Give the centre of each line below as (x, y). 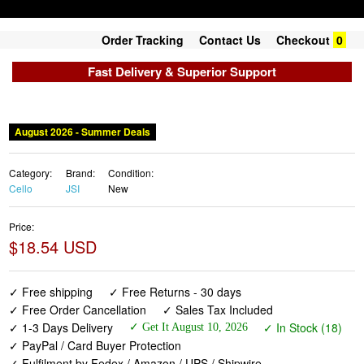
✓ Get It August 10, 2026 (188, 327)
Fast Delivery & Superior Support (182, 71)
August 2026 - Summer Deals (83, 132)
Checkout (303, 40)
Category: (31, 173)
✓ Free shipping (51, 292)
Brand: (80, 173)
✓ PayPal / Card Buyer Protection (95, 346)
